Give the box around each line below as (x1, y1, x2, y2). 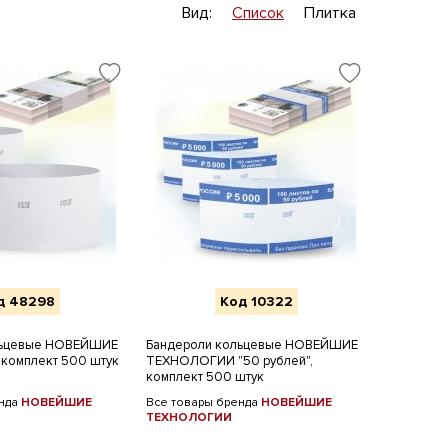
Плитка (304, 3, 356, 23)
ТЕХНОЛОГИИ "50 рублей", (146, 353, 313, 369)
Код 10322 (219, 293, 293, 310)
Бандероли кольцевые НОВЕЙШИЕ (146, 337, 358, 353)
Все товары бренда (146, 395, 261, 410)
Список (232, 3, 284, 23)
